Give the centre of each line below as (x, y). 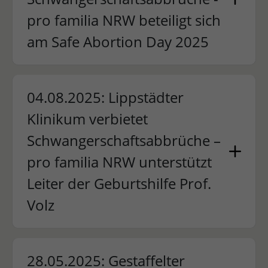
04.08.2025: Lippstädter (105, 97)
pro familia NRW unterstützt (119, 162)
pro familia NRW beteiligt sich (124, 20)
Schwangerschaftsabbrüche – (124, 140)
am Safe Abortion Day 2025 (118, 42)
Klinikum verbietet (87, 119)
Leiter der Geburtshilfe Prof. (119, 183)
